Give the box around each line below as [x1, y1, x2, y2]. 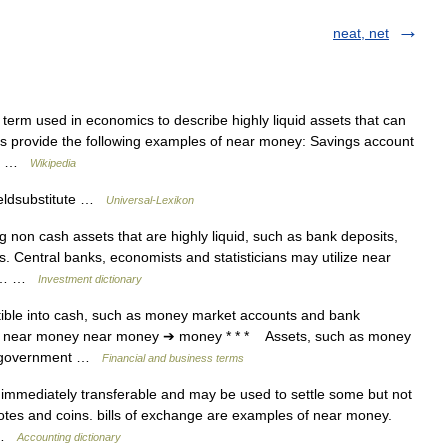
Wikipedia [30, 157, 76, 169]
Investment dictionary [38, 273, 142, 285]
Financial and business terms [102, 352, 244, 364]
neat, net [333, 25, 389, 41]
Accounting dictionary [17, 431, 121, 443]
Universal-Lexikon [106, 194, 194, 206]
